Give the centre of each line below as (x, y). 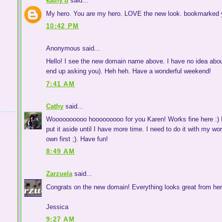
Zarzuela (59, 174)
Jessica (57, 207)
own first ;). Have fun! (77, 139)
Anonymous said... (73, 48)
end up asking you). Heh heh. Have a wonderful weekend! (129, 71)
